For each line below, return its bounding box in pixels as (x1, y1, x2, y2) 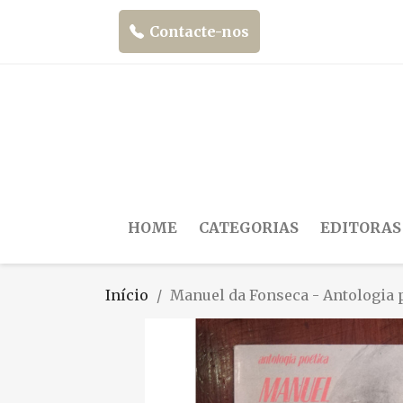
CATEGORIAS (199, 218, 299, 237)
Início (105, 285, 148, 304)
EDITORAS (320, 218, 401, 237)
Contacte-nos (149, 22, 249, 40)
